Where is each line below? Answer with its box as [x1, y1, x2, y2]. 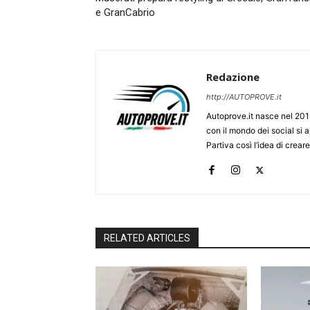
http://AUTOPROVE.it [206, 92, 282, 102]
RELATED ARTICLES [104, 232, 190, 244]
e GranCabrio [95, 6, 155, 19]
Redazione [206, 70, 259, 84]
